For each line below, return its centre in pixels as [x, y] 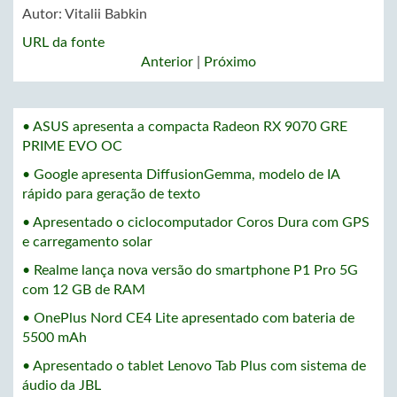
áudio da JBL [62, 385]
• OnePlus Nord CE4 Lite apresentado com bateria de [188, 318]
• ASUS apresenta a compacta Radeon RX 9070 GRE [185, 127]
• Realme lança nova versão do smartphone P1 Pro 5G [190, 270]
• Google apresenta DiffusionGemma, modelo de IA [181, 175]
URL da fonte [63, 43]
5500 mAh [54, 338]
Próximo [230, 62]
